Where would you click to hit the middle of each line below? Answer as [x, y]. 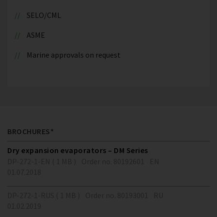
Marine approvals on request [73, 55]
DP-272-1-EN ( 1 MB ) [42, 161]
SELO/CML [44, 15]
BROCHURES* [31, 131]
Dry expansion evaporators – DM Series [78, 150]
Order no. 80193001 [117, 195]
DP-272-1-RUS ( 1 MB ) [44, 195]
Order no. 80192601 [113, 161]
